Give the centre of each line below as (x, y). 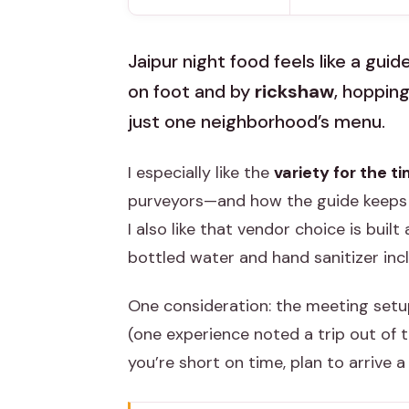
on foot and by (191, 92)
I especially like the (201, 173)
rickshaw (294, 92)
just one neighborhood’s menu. (257, 122)
